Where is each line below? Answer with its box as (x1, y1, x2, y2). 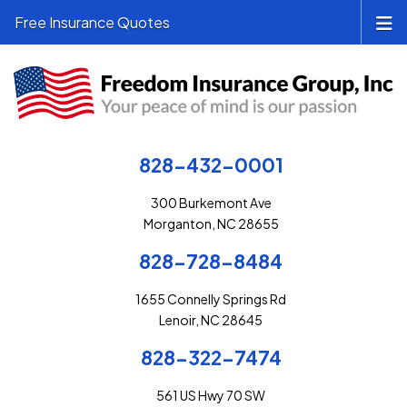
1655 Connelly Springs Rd (135, 291, 286, 308)
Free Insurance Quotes (15, 13, 170, 32)
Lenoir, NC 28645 (159, 312, 263, 329)
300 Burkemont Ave (150, 194, 272, 212)
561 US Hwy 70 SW (156, 387, 265, 404)
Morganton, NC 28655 (143, 215, 279, 233)
